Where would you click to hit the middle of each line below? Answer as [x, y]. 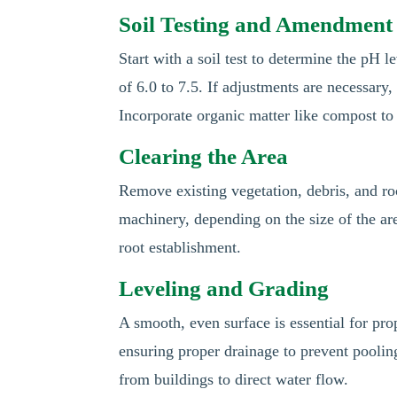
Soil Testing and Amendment [256, 24]
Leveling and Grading [224, 288]
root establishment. [180, 247]
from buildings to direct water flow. [234, 379]
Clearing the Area [204, 156]
